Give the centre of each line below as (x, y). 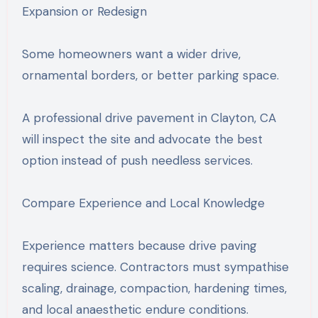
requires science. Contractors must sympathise (155, 267)
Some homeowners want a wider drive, (131, 54)
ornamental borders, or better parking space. (150, 75)
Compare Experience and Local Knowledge (143, 203)
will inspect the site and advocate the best (142, 139)
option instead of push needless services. (137, 160)
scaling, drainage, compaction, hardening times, (154, 288)
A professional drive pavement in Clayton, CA (149, 117)
